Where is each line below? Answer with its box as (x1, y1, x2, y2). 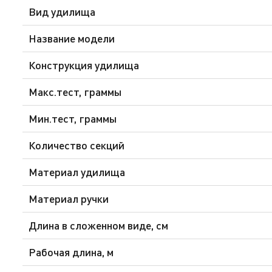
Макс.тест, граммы (29, 84, 122, 98)
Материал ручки (29, 191, 109, 205)
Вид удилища (29, 4, 95, 18)
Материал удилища (29, 165, 125, 178)
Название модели (29, 31, 115, 45)
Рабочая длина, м (29, 245, 114, 259)
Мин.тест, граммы (29, 111, 117, 125)
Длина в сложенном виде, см (29, 218, 168, 232)
